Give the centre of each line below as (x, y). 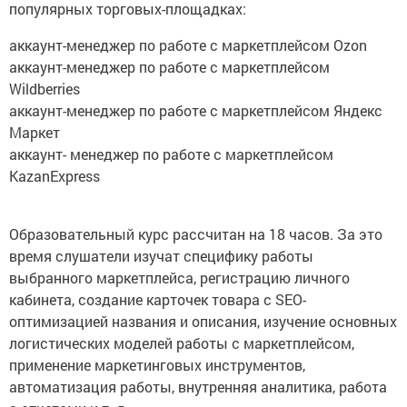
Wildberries (45, 89)
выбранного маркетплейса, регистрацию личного (179, 278)
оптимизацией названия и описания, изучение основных (203, 322)
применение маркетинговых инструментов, (157, 365)
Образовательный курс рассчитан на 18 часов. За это (196, 234)
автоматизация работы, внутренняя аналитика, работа (198, 387)
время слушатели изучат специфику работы (161, 256)
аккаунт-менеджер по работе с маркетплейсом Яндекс (196, 111)
